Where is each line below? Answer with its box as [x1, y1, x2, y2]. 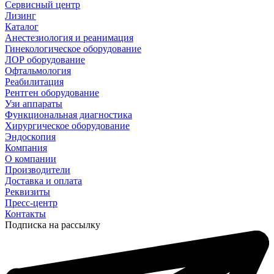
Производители [5, 165, 70, 176]
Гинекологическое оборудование [5, 43, 141, 54]
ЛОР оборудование [5, 54, 85, 65]
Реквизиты [5, 187, 50, 198]
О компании [5, 154, 56, 165]
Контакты [5, 209, 46, 220]
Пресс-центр [5, 198, 57, 209]
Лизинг [5, 10, 36, 21]
